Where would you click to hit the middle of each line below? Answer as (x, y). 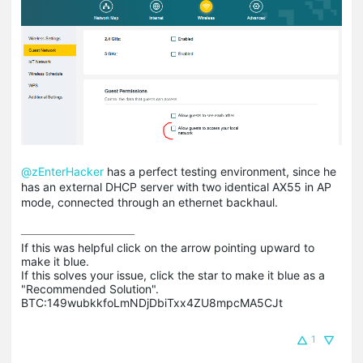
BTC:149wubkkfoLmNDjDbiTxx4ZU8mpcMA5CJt (152, 303)
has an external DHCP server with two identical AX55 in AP (176, 187)
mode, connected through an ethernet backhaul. (149, 203)
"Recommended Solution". (90, 289)
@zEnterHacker (62, 172)
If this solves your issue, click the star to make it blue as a (173, 275)
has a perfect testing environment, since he (220, 172)
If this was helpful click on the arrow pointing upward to (168, 248)
